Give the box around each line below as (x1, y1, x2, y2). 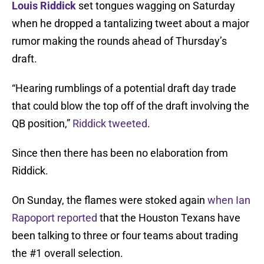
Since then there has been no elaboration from (12, 147, 228, 160)
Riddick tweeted (72, 117, 147, 130)
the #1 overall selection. (12, 247, 123, 260)
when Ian (207, 194, 250, 207)
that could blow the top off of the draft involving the (12, 100, 249, 113)
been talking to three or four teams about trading (12, 229, 238, 242)
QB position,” (12, 117, 72, 130)
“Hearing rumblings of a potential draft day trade (12, 82, 236, 95)
